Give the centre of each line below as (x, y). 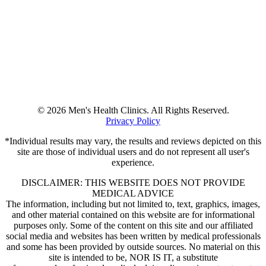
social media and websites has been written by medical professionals (133, 236)
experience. (133, 163)
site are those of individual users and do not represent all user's (133, 152)
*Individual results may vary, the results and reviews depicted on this (133, 141)
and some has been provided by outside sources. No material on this (133, 247)
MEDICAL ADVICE (133, 194)
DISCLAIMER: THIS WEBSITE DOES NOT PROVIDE (133, 183)
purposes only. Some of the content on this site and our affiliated (133, 226)
